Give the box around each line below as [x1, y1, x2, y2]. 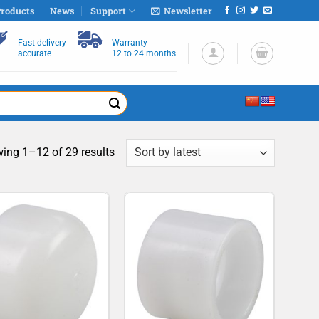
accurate [17, 48, 51, 58]
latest [113, 179, 142, 194]
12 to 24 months [111, 48, 176, 58]
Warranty [111, 37, 147, 48]
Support [90, 5, 126, 16]
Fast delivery [17, 37, 66, 48]
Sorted [113, 144, 147, 158]
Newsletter [164, 5, 213, 16]
